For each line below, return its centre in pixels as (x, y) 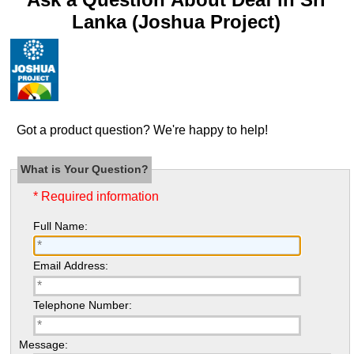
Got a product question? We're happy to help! (210, 130)
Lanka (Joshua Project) (177, 22)
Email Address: (70, 265)
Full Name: (60, 226)
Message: (43, 345)
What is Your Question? (85, 169)
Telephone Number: (82, 305)
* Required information (96, 196)
